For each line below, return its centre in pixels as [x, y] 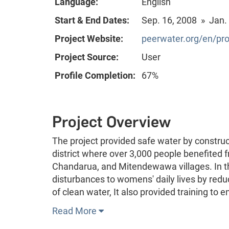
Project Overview [111, 122]
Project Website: [89, 38]
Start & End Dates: [92, 20]
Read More [75, 211]
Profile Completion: [95, 75]
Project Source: [87, 57]
